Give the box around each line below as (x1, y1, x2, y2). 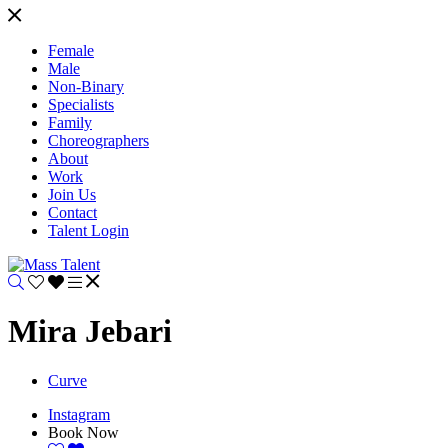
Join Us (48, 186, 96, 203)
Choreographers (48, 132, 149, 149)
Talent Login (48, 222, 129, 239)
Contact (48, 204, 97, 221)
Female (48, 42, 94, 59)
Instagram (48, 405, 110, 423)
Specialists (48, 96, 114, 113)
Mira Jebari (8, 313, 172, 350)
